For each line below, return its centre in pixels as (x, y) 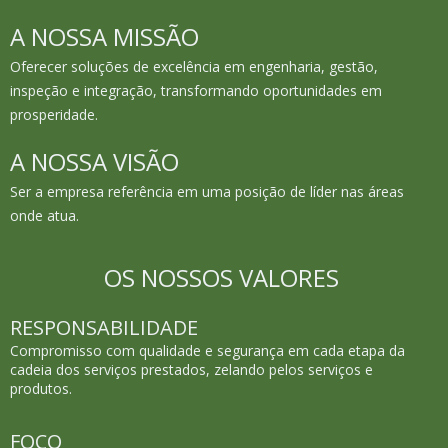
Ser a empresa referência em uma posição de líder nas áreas (207, 191)
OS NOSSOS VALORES (221, 277)
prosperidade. (54, 114)
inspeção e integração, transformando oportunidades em (196, 90)
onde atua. (44, 215)
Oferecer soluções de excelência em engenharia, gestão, (194, 66)
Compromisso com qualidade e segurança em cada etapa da (207, 350)
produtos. (41, 388)
